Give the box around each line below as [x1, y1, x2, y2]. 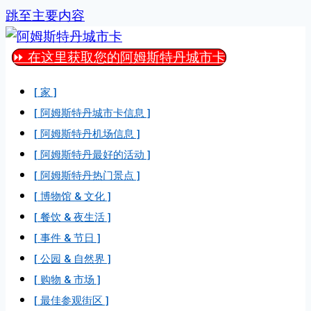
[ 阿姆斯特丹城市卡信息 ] [33, 106, 151, 119]
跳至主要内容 [6, 8, 85, 24]
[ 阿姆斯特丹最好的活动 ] [33, 148, 151, 161]
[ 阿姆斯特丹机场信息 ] [33, 127, 140, 140]
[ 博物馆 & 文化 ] [33, 190, 111, 203]
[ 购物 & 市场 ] [33, 273, 101, 286]
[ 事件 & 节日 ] [33, 231, 101, 244]
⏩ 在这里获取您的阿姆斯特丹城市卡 [12, 49, 226, 65]
